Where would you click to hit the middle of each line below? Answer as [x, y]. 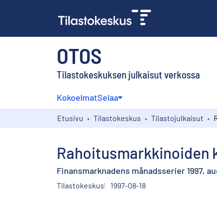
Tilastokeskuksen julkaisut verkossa [128, 74]
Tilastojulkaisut [177, 118]
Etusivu [70, 118]
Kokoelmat [77, 97]
